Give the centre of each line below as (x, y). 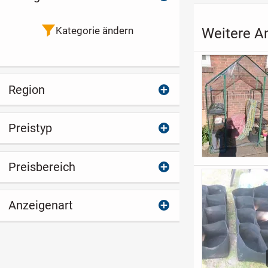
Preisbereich (42, 167)
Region (26, 89)
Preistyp (30, 128)
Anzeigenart (40, 205)
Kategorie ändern (94, 31)
